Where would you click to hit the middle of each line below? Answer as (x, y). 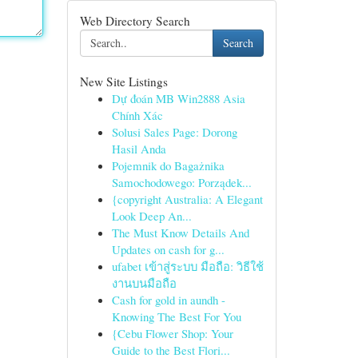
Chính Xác (137, 115)
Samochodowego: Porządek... (181, 182)
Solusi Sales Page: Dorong (174, 132)
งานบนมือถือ (144, 283)
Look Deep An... (151, 216)
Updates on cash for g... (168, 249)
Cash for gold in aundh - (168, 300)
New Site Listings (123, 82)
